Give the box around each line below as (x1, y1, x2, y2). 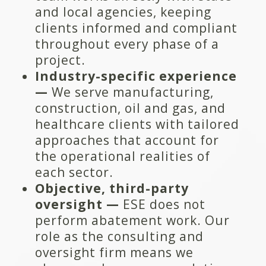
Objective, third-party (34, 179, 189, 197)
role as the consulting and (34, 227, 204, 245)
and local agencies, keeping (34, 3, 211, 20)
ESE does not (122, 195, 205, 213)
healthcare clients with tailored (34, 115, 239, 132)
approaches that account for (34, 131, 219, 148)
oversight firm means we (34, 243, 194, 261)
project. (34, 51, 85, 68)
